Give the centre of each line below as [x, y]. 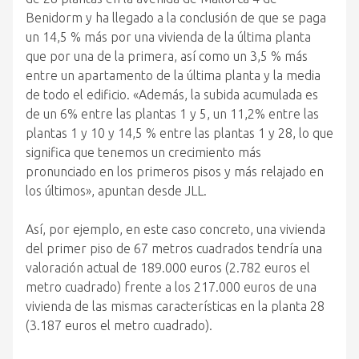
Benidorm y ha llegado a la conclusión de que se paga [176, 18]
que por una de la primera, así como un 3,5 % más [167, 56]
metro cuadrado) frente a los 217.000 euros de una [171, 287]
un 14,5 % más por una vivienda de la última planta [168, 37]
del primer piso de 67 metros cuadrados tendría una [174, 248]
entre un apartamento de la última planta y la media [173, 75]
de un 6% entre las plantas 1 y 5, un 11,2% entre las [172, 114]
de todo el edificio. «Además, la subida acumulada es [172, 95]
